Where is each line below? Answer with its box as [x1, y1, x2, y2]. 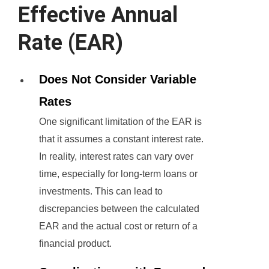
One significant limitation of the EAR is [39, 116, 202, 127]
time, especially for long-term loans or [39, 169, 198, 180]
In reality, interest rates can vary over [39, 151, 193, 162]
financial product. [39, 238, 112, 249]
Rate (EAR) [18, 30, 123, 56]
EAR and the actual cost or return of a [39, 221, 198, 232]
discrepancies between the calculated [39, 204, 199, 214]
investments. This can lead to [39, 186, 163, 197]
